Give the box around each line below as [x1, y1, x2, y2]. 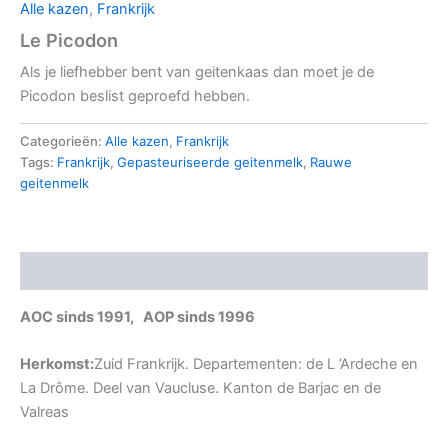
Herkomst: [20, 355, 94, 374]
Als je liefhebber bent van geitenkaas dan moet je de [20, 63, 374, 82]
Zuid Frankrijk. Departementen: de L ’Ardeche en [94, 355, 418, 374]
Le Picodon [20, 29, 118, 52]
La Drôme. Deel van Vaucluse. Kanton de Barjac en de [20, 379, 381, 398]
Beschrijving [20, 262, 110, 281]
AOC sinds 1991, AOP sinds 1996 [20, 308, 255, 327]
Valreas [20, 403, 69, 422]
